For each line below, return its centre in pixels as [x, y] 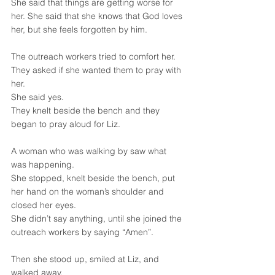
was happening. [43, 165]
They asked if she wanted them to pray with [97, 70]
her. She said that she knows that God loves [98, 16]
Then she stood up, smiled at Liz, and [86, 259]
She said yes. [37, 97]
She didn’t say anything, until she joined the [98, 219]
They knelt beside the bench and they [87, 110]
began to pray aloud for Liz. [66, 124]
